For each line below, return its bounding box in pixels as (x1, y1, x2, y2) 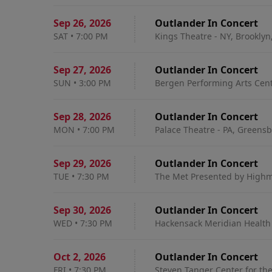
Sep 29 (53, 157, 84, 170)
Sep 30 (53, 203, 84, 217)
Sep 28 (53, 110, 84, 123)
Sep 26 (53, 16, 84, 30)
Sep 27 (53, 63, 84, 76)
